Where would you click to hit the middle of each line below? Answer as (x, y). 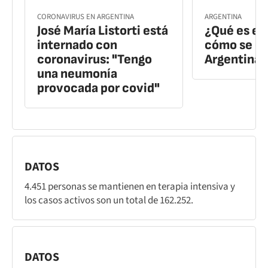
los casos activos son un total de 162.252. (109, 200)
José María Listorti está (103, 31)
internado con (77, 45)
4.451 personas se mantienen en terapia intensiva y (130, 186)
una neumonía (77, 74)
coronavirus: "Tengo (95, 59)
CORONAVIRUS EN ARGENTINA (86, 16)
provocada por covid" (98, 88)
